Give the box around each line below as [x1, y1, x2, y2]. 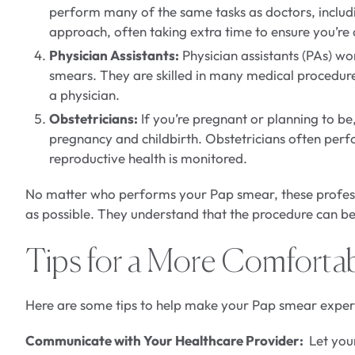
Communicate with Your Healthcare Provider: [25, 332, 306, 349]
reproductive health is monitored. [49, 150, 247, 167]
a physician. [49, 86, 120, 104]
